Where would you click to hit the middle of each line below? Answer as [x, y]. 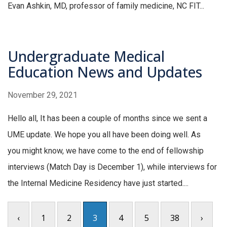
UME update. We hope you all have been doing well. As [104, 135]
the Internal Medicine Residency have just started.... [98, 183]
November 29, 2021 [43, 95]
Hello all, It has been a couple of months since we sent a [107, 119]
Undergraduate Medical [86, 56]
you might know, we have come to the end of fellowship [106, 151]
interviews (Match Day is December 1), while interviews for [112, 167]
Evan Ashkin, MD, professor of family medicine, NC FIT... [106, 6]
